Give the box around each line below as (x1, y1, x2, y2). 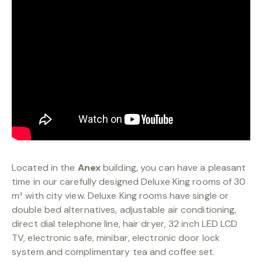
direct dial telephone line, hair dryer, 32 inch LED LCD (12, 218, 238, 230)
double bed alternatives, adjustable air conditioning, (12, 204, 237, 216)
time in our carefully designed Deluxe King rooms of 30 (12, 175, 246, 188)
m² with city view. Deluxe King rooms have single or (12, 189, 229, 202)
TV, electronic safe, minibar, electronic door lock (12, 232, 220, 244)
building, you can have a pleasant (100, 161, 246, 174)
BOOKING (93, 9, 150, 26)
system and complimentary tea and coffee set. (12, 246, 215, 258)
